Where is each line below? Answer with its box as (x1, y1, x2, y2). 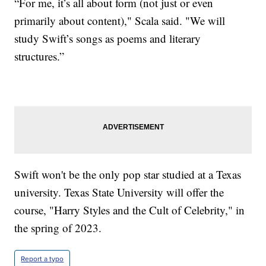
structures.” (14, 49, 65, 64)
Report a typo (21, 254, 64, 265)
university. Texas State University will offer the (14, 185, 224, 200)
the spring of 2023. (14, 220, 102, 236)
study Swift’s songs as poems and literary (14, 31, 201, 46)
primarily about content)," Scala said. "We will (14, 13, 226, 28)
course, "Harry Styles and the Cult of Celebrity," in (14, 202, 245, 218)
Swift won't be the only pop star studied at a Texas (14, 167, 242, 182)
